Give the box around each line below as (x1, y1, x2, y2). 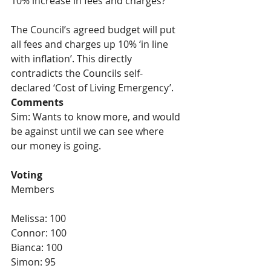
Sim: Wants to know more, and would (11, 110, 183, 123)
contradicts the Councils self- (11, 67, 143, 80)
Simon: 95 (11, 255, 56, 269)
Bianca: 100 (11, 241, 62, 254)
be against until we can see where (11, 125, 166, 138)
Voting (11, 168, 42, 181)
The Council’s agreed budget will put (11, 23, 178, 36)
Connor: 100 (11, 226, 67, 240)
